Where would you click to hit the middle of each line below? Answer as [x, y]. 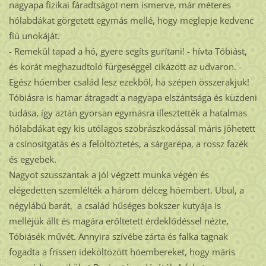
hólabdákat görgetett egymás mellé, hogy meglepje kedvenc [131, 20]
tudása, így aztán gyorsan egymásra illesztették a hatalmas [128, 113]
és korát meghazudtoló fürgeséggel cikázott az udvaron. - [125, 67]
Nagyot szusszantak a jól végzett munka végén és [109, 175]
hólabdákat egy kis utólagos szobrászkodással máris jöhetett [132, 129]
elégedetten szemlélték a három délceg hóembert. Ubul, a [126, 190]
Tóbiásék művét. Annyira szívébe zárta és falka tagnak [118, 237]
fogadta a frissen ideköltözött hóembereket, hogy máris [122, 252]
